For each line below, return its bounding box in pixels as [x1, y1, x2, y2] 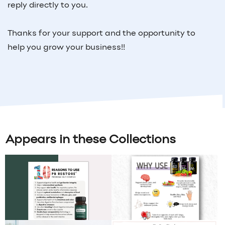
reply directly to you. [8, 2, 90, 10]
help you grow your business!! [8, 44, 125, 52]
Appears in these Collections [6, 135, 176, 146]
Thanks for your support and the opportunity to [8, 30, 195, 38]
